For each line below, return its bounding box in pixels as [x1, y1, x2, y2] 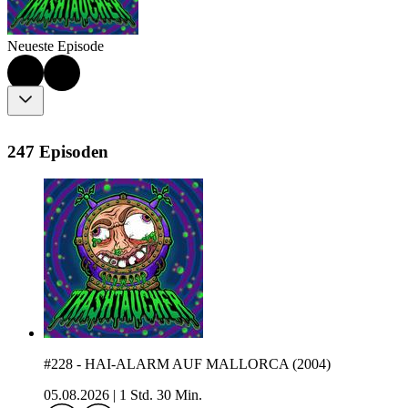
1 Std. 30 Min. [119, 387, 202, 403]
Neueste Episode [7, 38, 104, 55]
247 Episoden [7, 141, 108, 161]
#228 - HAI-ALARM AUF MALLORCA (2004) [44, 356, 331, 372]
